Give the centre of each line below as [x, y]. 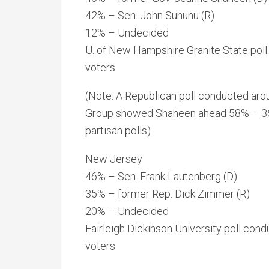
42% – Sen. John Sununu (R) [150, 15]
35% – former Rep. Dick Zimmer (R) [168, 194]
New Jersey [114, 159]
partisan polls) [118, 131]
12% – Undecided [127, 33]
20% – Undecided [127, 211]
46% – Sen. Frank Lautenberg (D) [161, 176]
